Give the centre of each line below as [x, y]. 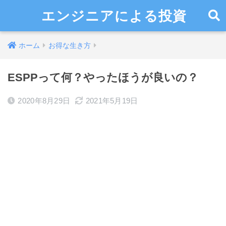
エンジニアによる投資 [114, 16]
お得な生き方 [70, 45]
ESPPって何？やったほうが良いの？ [103, 77]
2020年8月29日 [44, 101]
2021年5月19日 [112, 101]
